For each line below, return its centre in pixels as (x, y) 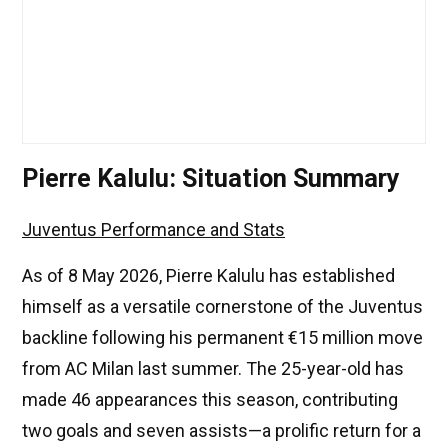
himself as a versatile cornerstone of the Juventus (222, 307)
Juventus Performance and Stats (153, 230)
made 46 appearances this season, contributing (210, 400)
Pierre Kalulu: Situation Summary (211, 179)
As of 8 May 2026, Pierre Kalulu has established (208, 276)
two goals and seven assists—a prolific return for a (221, 431)
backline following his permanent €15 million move (222, 338)
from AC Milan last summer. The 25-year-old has (213, 369)
